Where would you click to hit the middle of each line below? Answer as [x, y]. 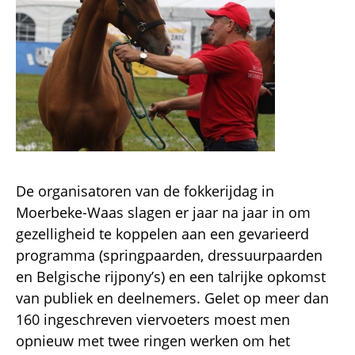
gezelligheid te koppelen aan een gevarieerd [162, 233]
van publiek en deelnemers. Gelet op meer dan [172, 298]
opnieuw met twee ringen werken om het [153, 340]
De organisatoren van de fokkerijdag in [145, 191]
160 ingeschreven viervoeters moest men [153, 319]
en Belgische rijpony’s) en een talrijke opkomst [171, 276]
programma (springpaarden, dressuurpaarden [169, 255]
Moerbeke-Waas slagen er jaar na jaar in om [163, 212]
